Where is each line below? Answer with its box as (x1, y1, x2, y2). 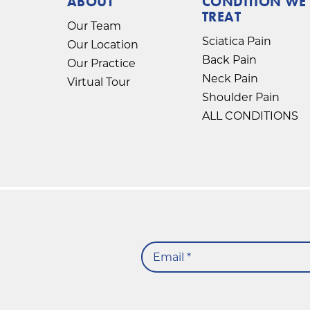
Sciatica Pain (201, 34, 271, 48)
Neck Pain (201, 71, 258, 85)
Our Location (67, 37, 139, 51)
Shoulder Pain (201, 90, 280, 104)
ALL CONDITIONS (201, 109, 298, 122)
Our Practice (67, 56, 136, 70)
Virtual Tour (67, 75, 131, 89)
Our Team (67, 19, 122, 33)
